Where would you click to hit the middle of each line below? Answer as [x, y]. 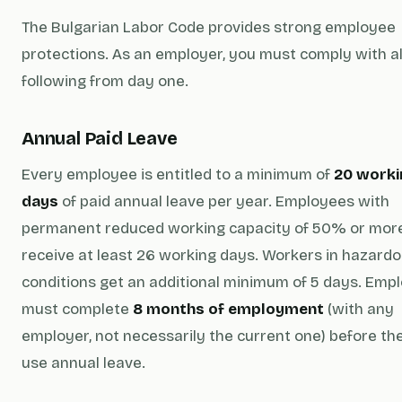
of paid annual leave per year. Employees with [224, 201]
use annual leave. [83, 363]
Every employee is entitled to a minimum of [178, 175]
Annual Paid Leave [100, 138]
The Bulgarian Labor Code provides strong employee [209, 27]
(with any [359, 309]
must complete [77, 309]
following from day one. [105, 81]
